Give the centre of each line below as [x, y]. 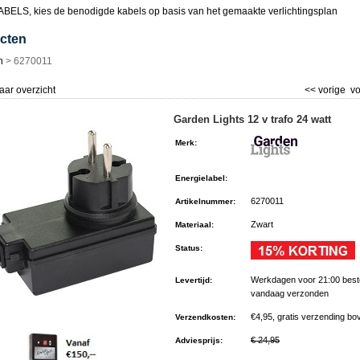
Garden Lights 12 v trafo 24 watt [252, 119]
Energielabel [200, 178]
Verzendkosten [204, 317]
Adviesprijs [198, 340]
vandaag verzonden [290, 293]
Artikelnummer [204, 201]
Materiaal [193, 225]
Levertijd [192, 280]
